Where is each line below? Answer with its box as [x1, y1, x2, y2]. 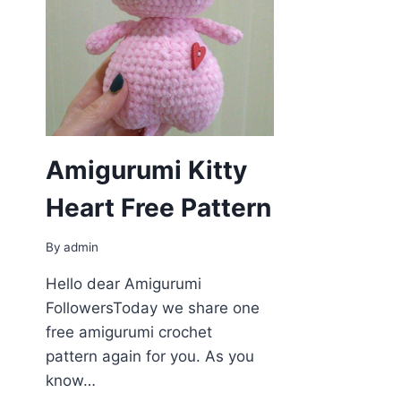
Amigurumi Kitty [46, 154, 247, 185]
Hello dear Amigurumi [46, 275, 201, 294]
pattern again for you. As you [46, 347, 254, 366]
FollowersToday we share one [46, 299, 260, 318]
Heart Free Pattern [46, 192, 271, 223]
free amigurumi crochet [46, 323, 212, 342]
